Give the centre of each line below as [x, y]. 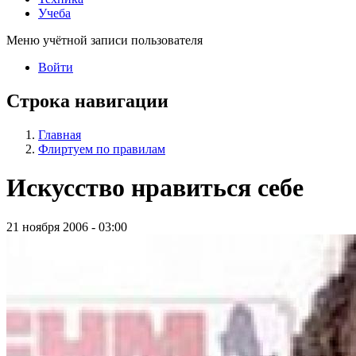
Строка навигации [87, 101]
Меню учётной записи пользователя [104, 40]
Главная [60, 134]
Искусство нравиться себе [155, 188]
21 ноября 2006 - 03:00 [67, 226]
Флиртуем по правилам [102, 149]
